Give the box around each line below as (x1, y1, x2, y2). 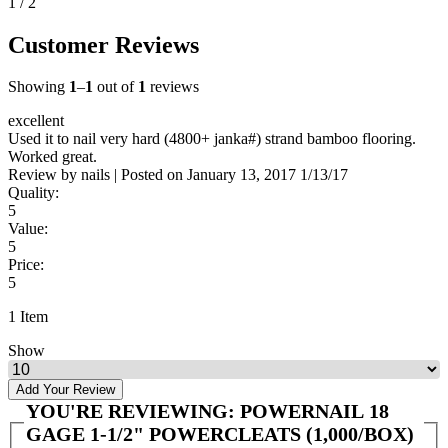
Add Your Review (16, 382, 115, 398)
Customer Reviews (8, 31, 199, 58)
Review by (8, 166, 77, 184)
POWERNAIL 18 (240, 400, 389, 423)
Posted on (121, 166, 183, 184)
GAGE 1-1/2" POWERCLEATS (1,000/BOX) (26, 423, 414, 446)
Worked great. (8, 148, 97, 166)
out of (93, 78, 138, 96)
